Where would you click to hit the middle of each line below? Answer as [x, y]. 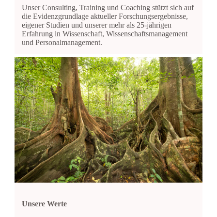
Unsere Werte [44, 204]
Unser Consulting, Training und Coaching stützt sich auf [108, 8]
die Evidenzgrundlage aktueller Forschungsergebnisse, [105, 16]
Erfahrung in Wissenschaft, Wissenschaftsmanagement [104, 34]
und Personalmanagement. [62, 43]
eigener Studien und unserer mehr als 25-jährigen [96, 25]
